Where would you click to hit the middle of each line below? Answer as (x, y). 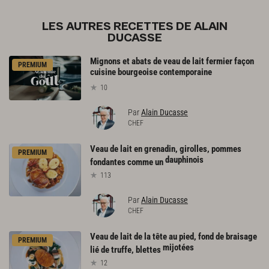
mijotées (178, 247)
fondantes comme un (128, 162)
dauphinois (184, 160)
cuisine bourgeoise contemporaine (151, 72)
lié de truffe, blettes (126, 249)
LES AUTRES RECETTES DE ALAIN (134, 27)
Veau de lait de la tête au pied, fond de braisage (174, 236)
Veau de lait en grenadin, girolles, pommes (166, 149)
